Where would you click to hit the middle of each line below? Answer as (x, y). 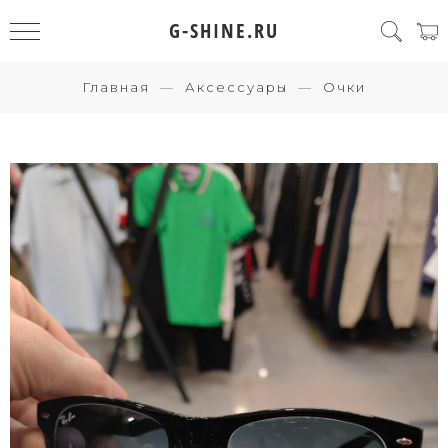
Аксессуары (236, 87)
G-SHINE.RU (224, 30)
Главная (116, 87)
